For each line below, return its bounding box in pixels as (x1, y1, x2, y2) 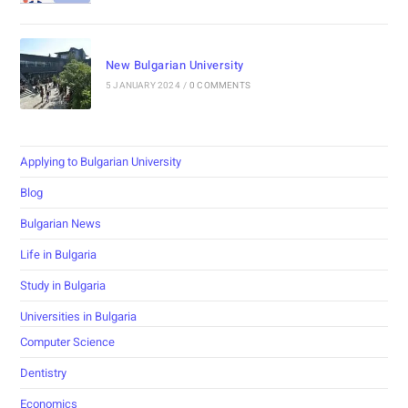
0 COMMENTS (189, 78, 250, 92)
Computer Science (20, 332, 116, 351)
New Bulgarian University (105, 56, 244, 74)
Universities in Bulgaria (20, 307, 138, 325)
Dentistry (20, 363, 67, 382)
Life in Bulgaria (20, 245, 97, 263)
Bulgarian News (20, 214, 102, 232)
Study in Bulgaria (20, 276, 107, 294)
